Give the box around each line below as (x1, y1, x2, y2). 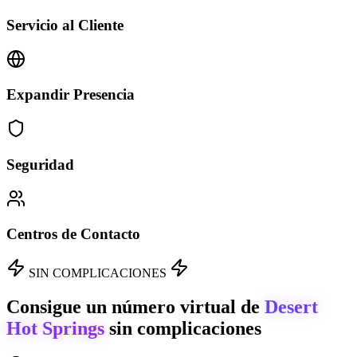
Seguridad (6, 155, 74, 173)
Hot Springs (6, 317, 104, 339)
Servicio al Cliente (6, 16, 124, 33)
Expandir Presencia (6, 86, 135, 104)
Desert (265, 296, 318, 317)
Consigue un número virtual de (6, 296, 265, 317)
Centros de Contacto (6, 226, 140, 243)
